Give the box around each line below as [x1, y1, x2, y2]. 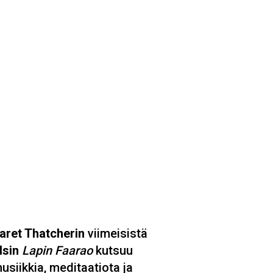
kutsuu [96, 243, 133, 258]
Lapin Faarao [22, 243, 96, 258]
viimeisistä [85, 225, 147, 241]
